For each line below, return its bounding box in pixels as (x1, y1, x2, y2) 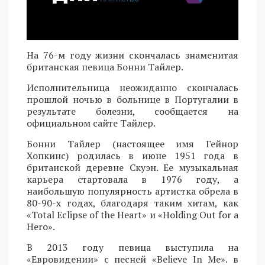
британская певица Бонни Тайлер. (27, 60, 183, 73)
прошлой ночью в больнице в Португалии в (27, 92, 238, 106)
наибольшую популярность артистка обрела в (27, 184, 238, 198)
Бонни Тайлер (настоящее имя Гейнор (27, 137, 238, 150)
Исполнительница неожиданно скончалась (27, 80, 238, 94)
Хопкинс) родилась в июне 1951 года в (27, 148, 238, 162)
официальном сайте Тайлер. (27, 116, 156, 130)
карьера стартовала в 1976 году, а (27, 172, 238, 186)
